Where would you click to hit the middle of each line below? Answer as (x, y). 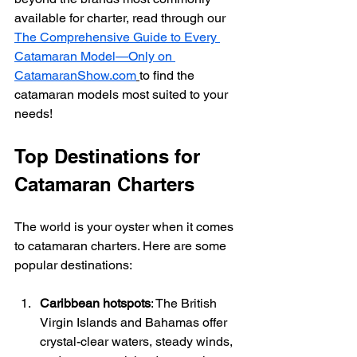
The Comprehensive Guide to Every (117, 37)
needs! (33, 113)
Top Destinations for (110, 156)
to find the (169, 75)
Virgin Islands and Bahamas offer (135, 322)
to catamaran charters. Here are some (122, 245)
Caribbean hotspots (95, 303)
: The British (185, 303)
